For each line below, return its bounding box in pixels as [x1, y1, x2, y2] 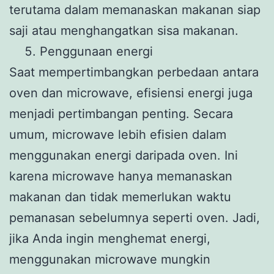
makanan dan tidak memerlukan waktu [9, 189, 231, 204]
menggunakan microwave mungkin [9, 251, 210, 267]
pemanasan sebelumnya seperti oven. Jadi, [9, 210, 260, 225]
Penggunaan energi [40, 43, 153, 59]
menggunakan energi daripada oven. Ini [9, 147, 238, 163]
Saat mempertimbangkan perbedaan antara [9, 64, 259, 80]
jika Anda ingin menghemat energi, [9, 231, 210, 246]
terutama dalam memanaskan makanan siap [9, 2, 261, 17]
